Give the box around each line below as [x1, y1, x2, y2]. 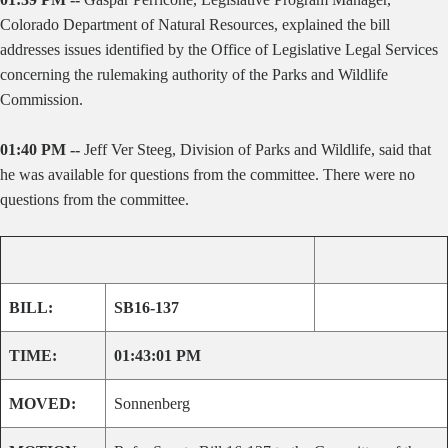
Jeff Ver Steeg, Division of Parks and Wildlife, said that [84, 141, 431, 158]
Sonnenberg [114, 395, 190, 412]
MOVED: [9, 395, 76, 412]
